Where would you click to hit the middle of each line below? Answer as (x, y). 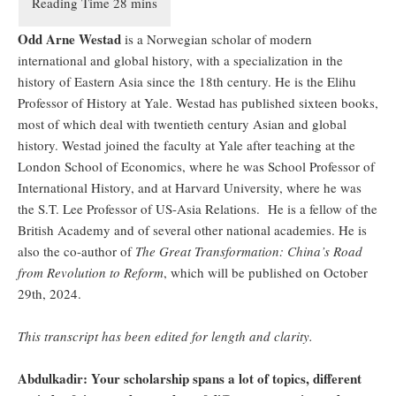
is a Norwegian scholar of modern (217, 39)
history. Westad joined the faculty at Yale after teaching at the (187, 145)
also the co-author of (76, 251)
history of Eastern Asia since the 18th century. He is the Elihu (187, 82)
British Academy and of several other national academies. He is (192, 230)
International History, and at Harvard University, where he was (190, 188)
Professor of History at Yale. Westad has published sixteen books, (198, 103)
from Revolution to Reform (91, 273)
